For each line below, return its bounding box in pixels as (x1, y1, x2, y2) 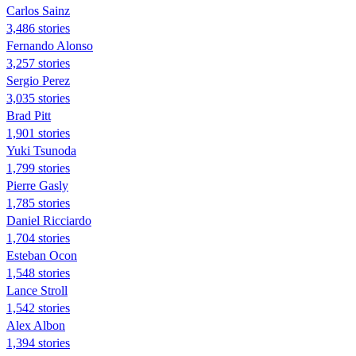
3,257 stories (6, 56, 70, 70)
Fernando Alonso (6, 38, 93, 52)
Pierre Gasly (6, 178, 68, 192)
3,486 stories (6, 21, 70, 35)
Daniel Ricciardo (6, 213, 91, 227)
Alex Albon (6, 318, 65, 332)
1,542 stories (6, 300, 70, 315)
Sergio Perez (6, 73, 70, 87)
